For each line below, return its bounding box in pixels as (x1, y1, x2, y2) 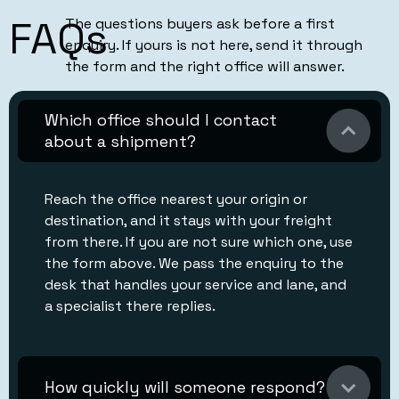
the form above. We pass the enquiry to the (45, 253, 344, 273)
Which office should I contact (45, 109, 277, 130)
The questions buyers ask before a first (65, 14, 336, 34)
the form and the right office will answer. (65, 57, 346, 77)
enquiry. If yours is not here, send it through (65, 36, 363, 55)
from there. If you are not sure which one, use (45, 232, 353, 251)
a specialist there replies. (45, 296, 216, 315)
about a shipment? (45, 130, 196, 151)
